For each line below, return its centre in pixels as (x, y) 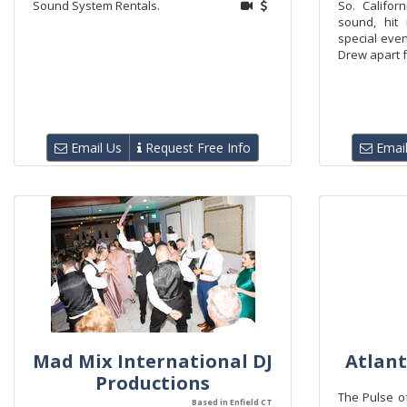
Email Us (94, 148)
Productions (153, 383)
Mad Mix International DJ (153, 361)
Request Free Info (196, 148)
